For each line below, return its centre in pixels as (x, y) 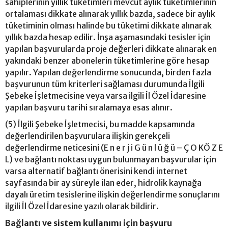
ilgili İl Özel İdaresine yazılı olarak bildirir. (82, 206)
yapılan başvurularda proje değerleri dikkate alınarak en (111, 49)
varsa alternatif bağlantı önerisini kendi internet (96, 171)
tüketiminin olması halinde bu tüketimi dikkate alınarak (108, 25)
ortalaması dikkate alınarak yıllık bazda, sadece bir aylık (110, 13)
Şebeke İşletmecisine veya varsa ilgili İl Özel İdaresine (106, 95)
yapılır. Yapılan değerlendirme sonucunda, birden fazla (108, 72)
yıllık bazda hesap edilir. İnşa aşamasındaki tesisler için (108, 37)
